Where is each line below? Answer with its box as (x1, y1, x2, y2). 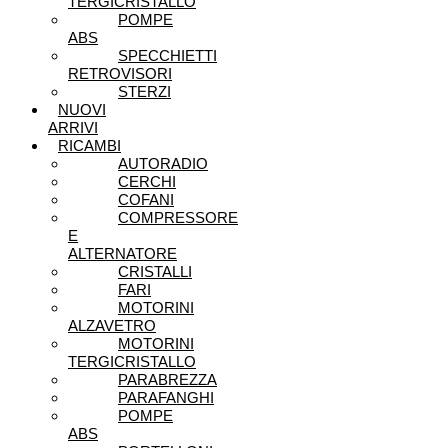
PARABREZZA (118, 371, 217, 388)
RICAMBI (58, 137, 121, 154)
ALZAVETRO (68, 317, 156, 334)
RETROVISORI (68, 65, 172, 82)
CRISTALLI (118, 263, 192, 280)
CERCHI (118, 173, 176, 190)
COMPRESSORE (118, 209, 238, 226)
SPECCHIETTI (118, 47, 217, 64)
